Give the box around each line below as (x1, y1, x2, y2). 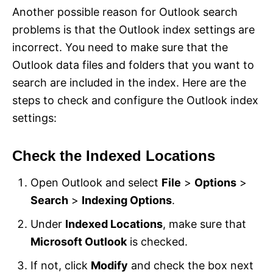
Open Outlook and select (30, 175, 161, 189)
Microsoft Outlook (30, 235, 127, 248)
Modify (91, 258, 128, 272)
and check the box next (128, 258, 253, 272)
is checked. (127, 235, 188, 248)
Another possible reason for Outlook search (12, 5, 238, 18)
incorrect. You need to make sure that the (12, 40, 228, 54)
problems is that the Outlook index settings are (12, 23, 255, 36)
